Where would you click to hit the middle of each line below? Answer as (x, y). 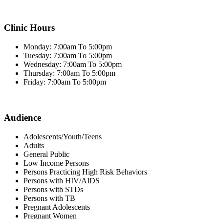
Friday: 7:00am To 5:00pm (65, 82)
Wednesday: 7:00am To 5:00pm (73, 65)
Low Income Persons (56, 163)
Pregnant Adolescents (57, 207)
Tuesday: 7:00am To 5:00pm (68, 56)
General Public (46, 154)
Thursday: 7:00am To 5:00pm (69, 73)
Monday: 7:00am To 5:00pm (68, 47)
